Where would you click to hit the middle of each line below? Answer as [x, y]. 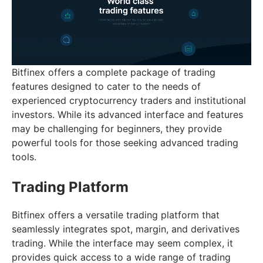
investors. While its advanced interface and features [127, 115]
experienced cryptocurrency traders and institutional [129, 101]
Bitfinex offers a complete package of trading [114, 73]
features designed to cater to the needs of [106, 87]
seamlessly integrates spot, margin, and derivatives [126, 229]
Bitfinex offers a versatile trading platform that [116, 215]
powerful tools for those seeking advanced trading [125, 143]
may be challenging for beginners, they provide [117, 129]
